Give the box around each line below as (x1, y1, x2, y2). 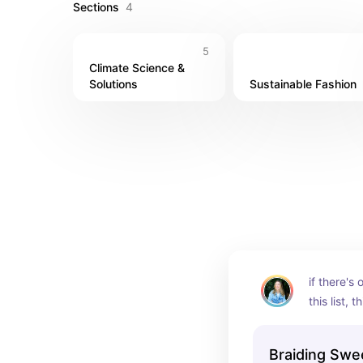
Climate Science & (89, 61, 185, 75)
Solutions (89, 77, 138, 91)
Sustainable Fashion (250, 77, 357, 91)
